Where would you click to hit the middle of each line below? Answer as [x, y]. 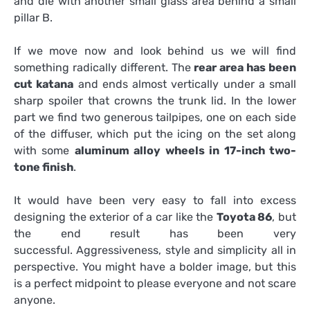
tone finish [44, 167]
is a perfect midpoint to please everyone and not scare [155, 284]
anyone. [35, 300]
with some [44, 151]
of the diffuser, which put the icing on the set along [155, 134]
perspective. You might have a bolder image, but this [155, 267]
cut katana [44, 84]
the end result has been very [155, 234]
